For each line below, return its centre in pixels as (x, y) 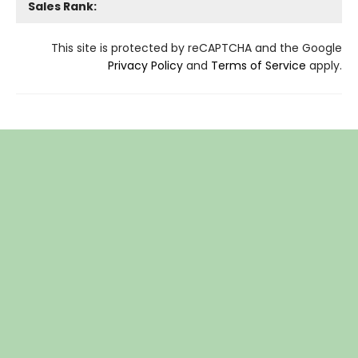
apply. (324, 65)
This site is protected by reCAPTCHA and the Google (197, 48)
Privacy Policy (145, 65)
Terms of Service (259, 65)
